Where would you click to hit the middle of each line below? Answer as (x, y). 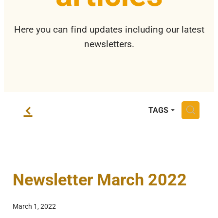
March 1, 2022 (34, 206)
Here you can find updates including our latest (109, 29)
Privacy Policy (37, 16)
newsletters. (109, 43)
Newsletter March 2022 (100, 179)
